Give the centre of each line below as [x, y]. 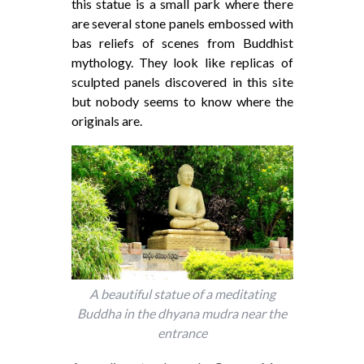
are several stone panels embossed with [182, 23]
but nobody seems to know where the [182, 101]
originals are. [106, 120]
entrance [182, 332]
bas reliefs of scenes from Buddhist [182, 42]
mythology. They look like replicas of [182, 62]
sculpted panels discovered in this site [182, 81]
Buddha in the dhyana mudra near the [182, 313]
